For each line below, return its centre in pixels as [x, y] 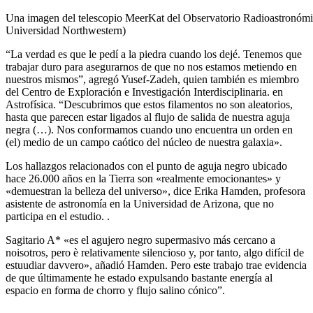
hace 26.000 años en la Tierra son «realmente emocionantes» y [143, 178]
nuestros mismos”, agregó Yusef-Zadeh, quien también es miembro [152, 79]
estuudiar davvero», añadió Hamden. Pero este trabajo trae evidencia [156, 265]
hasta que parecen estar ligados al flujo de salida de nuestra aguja [148, 117]
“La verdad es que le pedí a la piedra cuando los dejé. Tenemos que [154, 54]
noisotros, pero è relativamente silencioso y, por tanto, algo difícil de [155, 252]
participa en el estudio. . [58, 216]
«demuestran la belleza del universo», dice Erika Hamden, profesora [155, 191]
